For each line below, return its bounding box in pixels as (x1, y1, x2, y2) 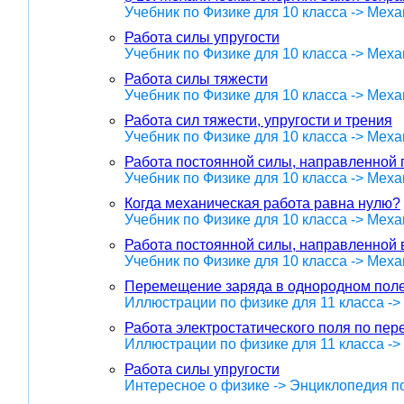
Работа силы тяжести (124, 71, 268, 87)
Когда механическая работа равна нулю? (124, 196, 400, 212)
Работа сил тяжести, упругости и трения (124, 113, 392, 129)
